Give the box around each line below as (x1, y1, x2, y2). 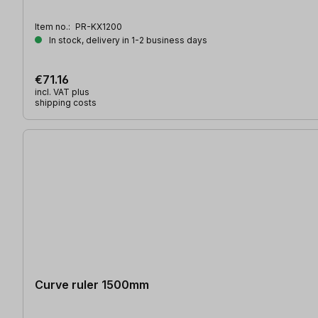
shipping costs (35, 97, 97, 108)
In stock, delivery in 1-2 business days (47, 34, 207, 45)
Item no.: (35, 21, 72, 32)
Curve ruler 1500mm (35, 277, 149, 292)
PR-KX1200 (75, 21, 122, 32)
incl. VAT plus (35, 86, 89, 97)
